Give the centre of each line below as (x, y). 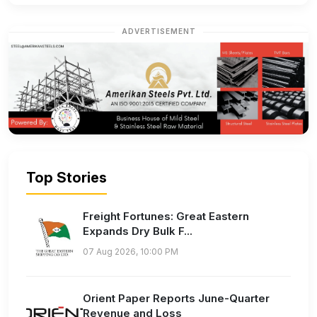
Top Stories (67, 177)
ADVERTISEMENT (158, 31)
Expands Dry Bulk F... (138, 231)
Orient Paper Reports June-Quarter (176, 298)
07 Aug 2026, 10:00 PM (131, 251)
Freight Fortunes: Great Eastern (166, 216)
